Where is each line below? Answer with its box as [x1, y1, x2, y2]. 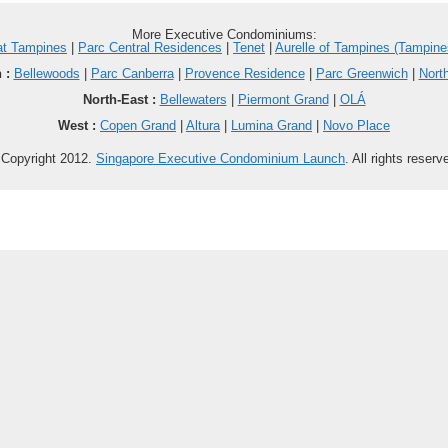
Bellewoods [13, 66, 80, 81]
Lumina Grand [231, 118, 312, 133]
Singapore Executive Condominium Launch [96, 151, 345, 166]
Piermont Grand [237, 92, 329, 107]
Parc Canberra [90, 66, 174, 81]
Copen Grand [100, 118, 176, 133]
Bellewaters [159, 92, 227, 107]
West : [58, 118, 96, 133]
